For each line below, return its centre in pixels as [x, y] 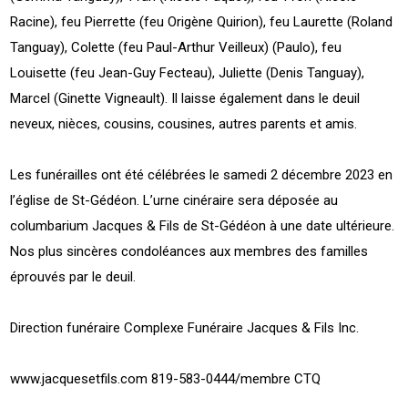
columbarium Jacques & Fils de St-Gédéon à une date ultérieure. [203, 225]
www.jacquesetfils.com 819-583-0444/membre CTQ [166, 378]
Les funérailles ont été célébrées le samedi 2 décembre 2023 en [202, 174]
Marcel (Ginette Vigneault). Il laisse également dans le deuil [185, 98]
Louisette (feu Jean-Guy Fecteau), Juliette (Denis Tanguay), [188, 72]
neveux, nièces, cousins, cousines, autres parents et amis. [186, 123]
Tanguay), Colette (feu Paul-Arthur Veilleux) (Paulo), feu [176, 47]
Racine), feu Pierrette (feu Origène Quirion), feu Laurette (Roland [202, 21]
